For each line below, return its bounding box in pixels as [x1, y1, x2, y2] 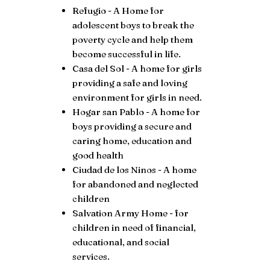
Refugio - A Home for [72, 4, 165, 16]
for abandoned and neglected [72, 178, 199, 190]
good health [72, 149, 124, 161]
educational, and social [72, 236, 170, 248]
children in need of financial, [72, 221, 196, 233]
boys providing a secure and [72, 120, 192, 132]
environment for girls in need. [72, 91, 202, 103]
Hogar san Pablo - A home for [72, 105, 201, 118]
